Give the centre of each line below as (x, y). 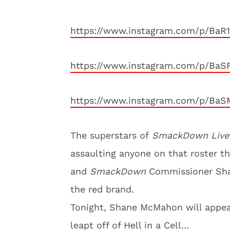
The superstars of (111, 135)
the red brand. (102, 189)
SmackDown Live (190, 135)
